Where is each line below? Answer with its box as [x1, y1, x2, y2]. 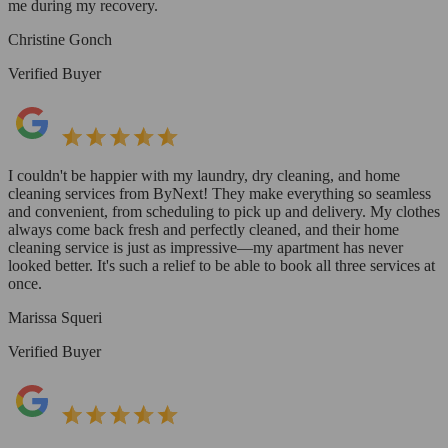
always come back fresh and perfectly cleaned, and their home [8, 220, 399, 238]
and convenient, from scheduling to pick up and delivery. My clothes [8, 202, 440, 220]
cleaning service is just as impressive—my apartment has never [8, 238, 403, 256]
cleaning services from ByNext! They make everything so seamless [8, 184, 431, 202]
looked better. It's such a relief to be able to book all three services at [8, 256, 435, 274]
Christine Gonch [8, 30, 112, 48]
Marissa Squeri [8, 308, 102, 326]
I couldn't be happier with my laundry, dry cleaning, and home [8, 166, 400, 184]
